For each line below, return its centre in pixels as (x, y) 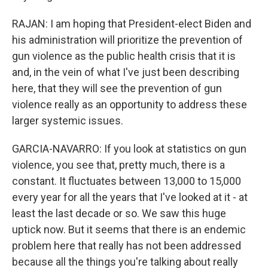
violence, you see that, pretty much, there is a (118, 165)
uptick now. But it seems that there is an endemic (129, 229)
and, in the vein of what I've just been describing (126, 72)
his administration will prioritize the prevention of (127, 40)
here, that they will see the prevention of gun (117, 88)
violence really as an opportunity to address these (130, 104)
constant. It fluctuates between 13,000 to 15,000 (127, 181)
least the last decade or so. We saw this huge (119, 213)
